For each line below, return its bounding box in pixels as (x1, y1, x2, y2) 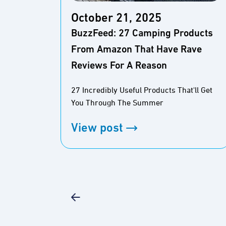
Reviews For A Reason (71, 61, 167, 71)
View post (71, 123, 123, 135)
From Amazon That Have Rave (71, 44, 202, 55)
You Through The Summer (71, 98, 163, 107)
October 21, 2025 (71, 12, 161, 25)
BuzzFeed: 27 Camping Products (71, 28, 213, 39)
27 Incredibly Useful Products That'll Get (71, 86, 212, 95)
